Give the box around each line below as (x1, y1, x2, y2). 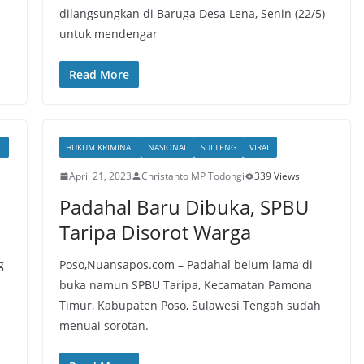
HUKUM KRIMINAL (65, 141, 135, 153)
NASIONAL (147, 141, 188, 153)
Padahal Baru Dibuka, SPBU (58, 193, 309, 220)
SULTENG (200, 141, 236, 153)
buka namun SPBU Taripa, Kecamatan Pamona (58, 277, 312, 292)
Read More (68, 67, 129, 82)
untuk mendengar (58, 26, 158, 41)
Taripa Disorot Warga (58, 219, 251, 245)
